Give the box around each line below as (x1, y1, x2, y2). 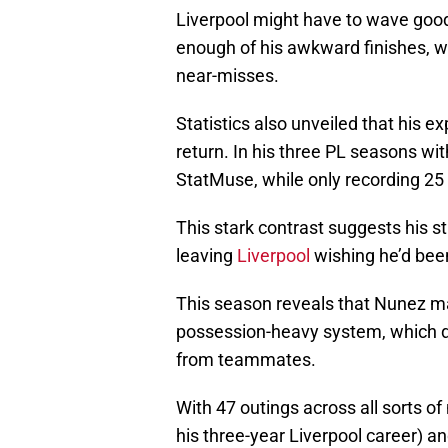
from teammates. (176, 348, 316, 370)
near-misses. (176, 64, 279, 86)
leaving (176, 244, 237, 266)
